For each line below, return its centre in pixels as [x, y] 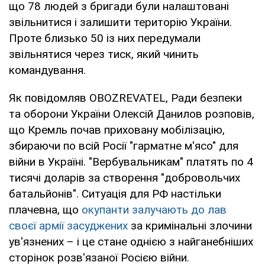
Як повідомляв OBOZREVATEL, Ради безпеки [125, 98]
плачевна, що [45, 209]
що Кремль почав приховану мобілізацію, [117, 130]
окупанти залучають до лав [154, 209]
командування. [47, 70]
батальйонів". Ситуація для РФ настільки [115, 193]
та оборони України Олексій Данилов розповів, [132, 114]
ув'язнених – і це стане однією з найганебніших [131, 241]
